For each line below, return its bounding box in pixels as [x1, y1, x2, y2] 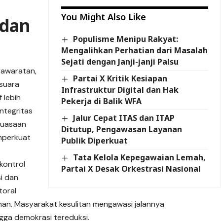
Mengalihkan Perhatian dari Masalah [61, 44, 208, 56]
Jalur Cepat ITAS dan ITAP [73, 112, 175, 124]
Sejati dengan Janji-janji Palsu [61, 56, 179, 67]
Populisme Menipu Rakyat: [73, 33, 178, 44]
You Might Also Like [61, 10, 147, 23]
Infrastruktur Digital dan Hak [61, 84, 179, 96]
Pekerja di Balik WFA [61, 96, 142, 107]
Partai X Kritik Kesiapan [73, 73, 167, 84]
